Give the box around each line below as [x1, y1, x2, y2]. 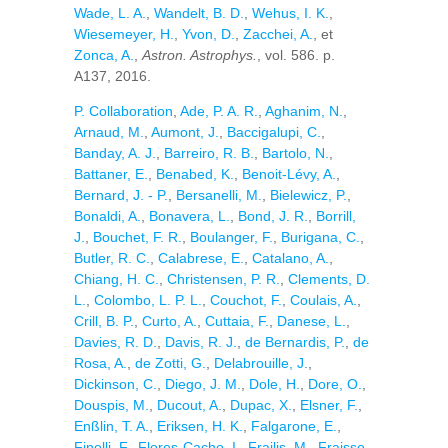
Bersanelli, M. [176, 187, 262, 203]
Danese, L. [277, 313, 346, 329]
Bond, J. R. [238, 208, 308, 224]
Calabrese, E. [158, 250, 244, 266]
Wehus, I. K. [252, 5, 329, 21]
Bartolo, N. [262, 145, 329, 161]
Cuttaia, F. [205, 313, 269, 329]
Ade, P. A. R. [180, 103, 258, 119]
